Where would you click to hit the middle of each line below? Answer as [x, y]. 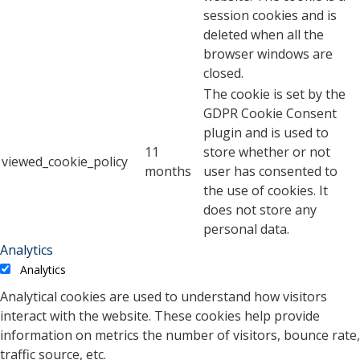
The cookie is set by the [274, 94]
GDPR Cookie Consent [270, 114]
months [168, 172]
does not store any [260, 210]
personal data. [246, 229]
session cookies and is [270, 16]
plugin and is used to [266, 133]
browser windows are [268, 54]
